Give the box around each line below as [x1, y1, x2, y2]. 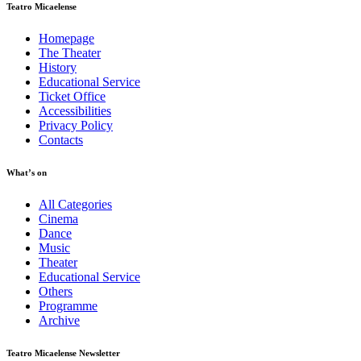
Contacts [39, 133, 83, 147]
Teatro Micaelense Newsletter [6, 348, 120, 359]
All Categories [39, 197, 112, 212]
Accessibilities [39, 104, 111, 118]
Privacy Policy [39, 118, 113, 133]
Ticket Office [39, 89, 106, 104]
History [39, 60, 77, 75]
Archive [39, 313, 80, 328]
